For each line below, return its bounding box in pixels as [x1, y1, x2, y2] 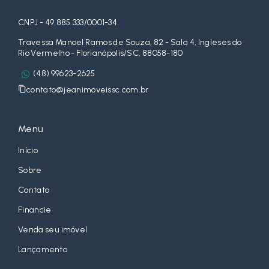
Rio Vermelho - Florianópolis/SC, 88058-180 [18, 48, 183, 58]
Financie [18, 204, 52, 215]
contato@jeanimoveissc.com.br [26, 84, 149, 95]
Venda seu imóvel [18, 224, 88, 235]
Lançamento [18, 244, 67, 255]
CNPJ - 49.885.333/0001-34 [18, 17, 117, 28]
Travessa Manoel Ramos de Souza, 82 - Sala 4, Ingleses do [18, 37, 242, 47]
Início [18, 145, 38, 156]
